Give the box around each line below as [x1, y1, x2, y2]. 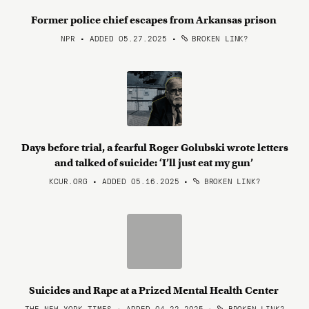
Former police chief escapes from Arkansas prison [30, 14, 279, 26]
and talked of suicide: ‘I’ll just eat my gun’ [54, 157, 255, 169]
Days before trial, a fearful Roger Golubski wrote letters [21, 141, 288, 154]
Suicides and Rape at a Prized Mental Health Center [28, 284, 281, 297]
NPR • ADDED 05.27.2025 [61, 32, 168, 43]
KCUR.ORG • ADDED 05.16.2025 [48, 175, 179, 186]
